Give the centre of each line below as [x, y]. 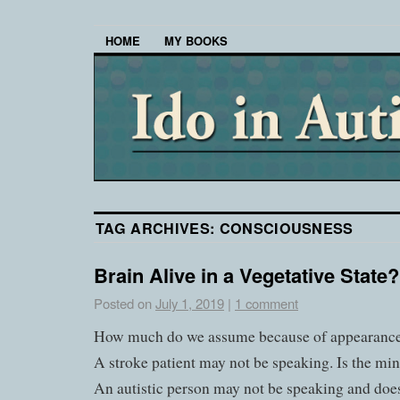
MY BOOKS [196, 41]
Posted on [123, 304]
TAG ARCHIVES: [158, 229]
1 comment [267, 304]
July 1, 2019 [190, 304]
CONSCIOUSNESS [286, 229]
